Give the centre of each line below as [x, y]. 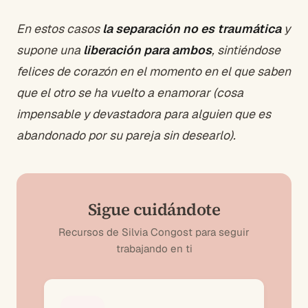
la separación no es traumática [192, 28]
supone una [50, 49]
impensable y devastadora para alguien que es [144, 113]
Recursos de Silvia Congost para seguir [154, 232]
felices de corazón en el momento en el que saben [154, 71]
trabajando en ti [154, 248]
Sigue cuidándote [154, 209]
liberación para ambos [147, 49]
